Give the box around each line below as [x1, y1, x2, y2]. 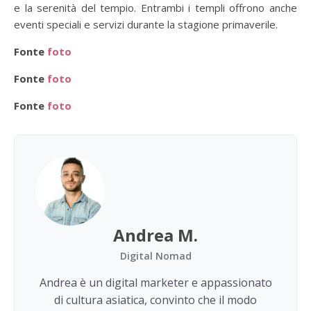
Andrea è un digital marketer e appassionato [39, 275, 272, 291]
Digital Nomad [119, 249, 192, 263]
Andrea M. [113, 224, 198, 247]
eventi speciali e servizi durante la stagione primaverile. [14, 17, 278, 32]
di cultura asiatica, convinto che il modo [54, 292, 257, 308]
